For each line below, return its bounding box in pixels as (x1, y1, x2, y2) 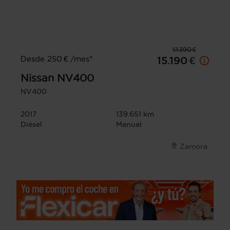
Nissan (21, 72, 54, 84)
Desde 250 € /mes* (21, 54, 92, 64)
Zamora (180, 142, 207, 151)
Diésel (21, 120, 42, 129)
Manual (116, 120, 142, 129)
